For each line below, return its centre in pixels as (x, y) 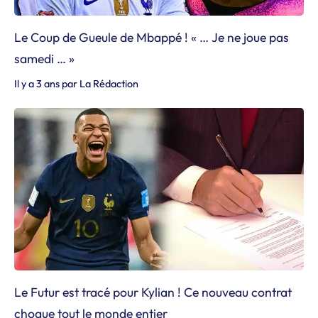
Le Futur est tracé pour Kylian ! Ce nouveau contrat (153, 292)
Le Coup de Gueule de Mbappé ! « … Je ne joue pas (152, 37)
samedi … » (44, 58)
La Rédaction (109, 83)
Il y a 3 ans (37, 83)
